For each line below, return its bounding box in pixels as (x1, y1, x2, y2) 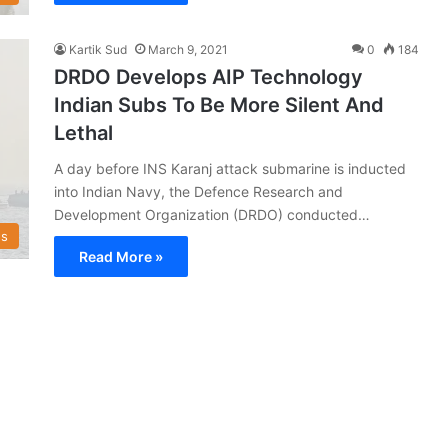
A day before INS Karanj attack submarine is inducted (54, 159, 406, 177)
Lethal (54, 120, 113, 145)
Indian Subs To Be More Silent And (54, 92, 384, 117)
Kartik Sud (69, 41, 127, 57)
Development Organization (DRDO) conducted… (54, 205, 370, 223)
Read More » (79, 247, 163, 265)
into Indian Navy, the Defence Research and (54, 182, 343, 200)
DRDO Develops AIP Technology (54, 64, 363, 89)
